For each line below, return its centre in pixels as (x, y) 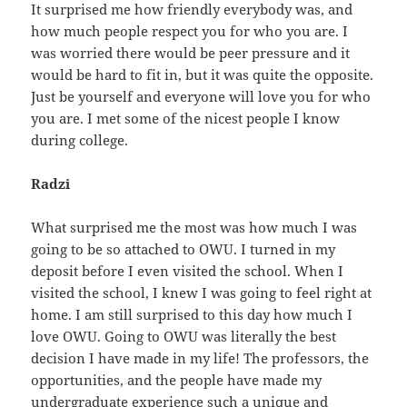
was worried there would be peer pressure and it (191, 53)
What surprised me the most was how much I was (194, 228)
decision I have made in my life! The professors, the (200, 358)
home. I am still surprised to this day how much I (192, 315)
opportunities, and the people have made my (177, 380)
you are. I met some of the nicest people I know (186, 119)
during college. (80, 140)
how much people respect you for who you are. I (190, 31)
